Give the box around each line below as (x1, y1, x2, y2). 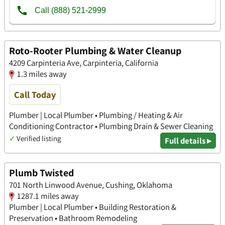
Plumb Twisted (9, 166, 74, 179)
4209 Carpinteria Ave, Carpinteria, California (9, 57, 158, 68)
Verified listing (17, 133, 61, 143)
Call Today (14, 88, 56, 100)
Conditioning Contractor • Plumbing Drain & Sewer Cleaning (9, 120, 213, 132)
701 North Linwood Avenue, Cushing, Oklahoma (9, 179, 172, 190)
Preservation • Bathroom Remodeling (9, 212, 137, 223)
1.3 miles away (17, 68, 67, 79)
